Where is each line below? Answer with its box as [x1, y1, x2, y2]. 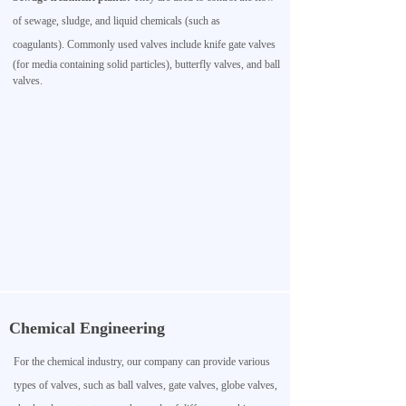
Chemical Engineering [9, 319, 165, 337]
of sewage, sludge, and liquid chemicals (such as [13, 14, 220, 27]
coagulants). [13, 38, 67, 51]
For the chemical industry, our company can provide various [14, 355, 270, 368]
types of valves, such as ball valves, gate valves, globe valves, [14, 379, 277, 391]
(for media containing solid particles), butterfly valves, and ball [13, 58, 280, 71]
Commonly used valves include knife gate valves [67, 38, 275, 51]
